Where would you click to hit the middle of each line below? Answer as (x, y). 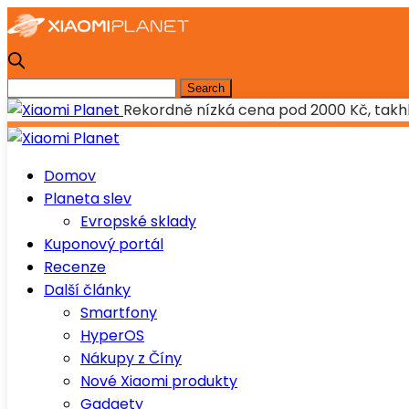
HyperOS (112, 336)
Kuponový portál (104, 244)
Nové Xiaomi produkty (159, 381)
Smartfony (119, 313)
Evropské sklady (138, 221)
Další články (87, 290)
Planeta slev (88, 199)
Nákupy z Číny (131, 358)
